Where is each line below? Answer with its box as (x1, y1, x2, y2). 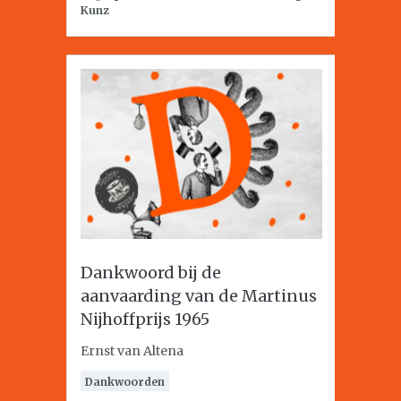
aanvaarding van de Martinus (81, 286, 317, 306)
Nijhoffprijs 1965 (81, 309, 209, 329)
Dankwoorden (85, 375, 165, 388)
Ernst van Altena (81, 343, 183, 359)
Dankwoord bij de (81, 262, 221, 283)
